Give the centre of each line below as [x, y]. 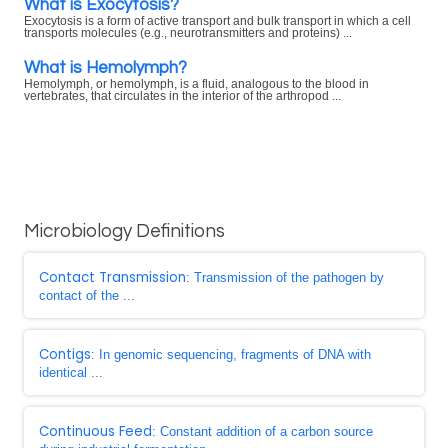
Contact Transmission [112, 277]
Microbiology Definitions [124, 231]
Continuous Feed [95, 431]
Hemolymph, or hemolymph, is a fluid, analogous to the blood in [196, 84]
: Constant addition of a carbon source [262, 431]
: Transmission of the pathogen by [285, 277]
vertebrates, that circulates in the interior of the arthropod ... [182, 96]
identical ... [71, 372]
